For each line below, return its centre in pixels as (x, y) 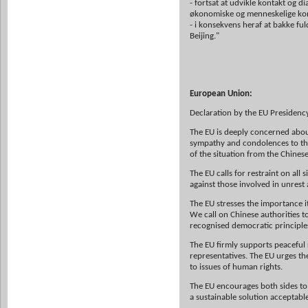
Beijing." (205, 36)
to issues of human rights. (236, 267)
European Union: (221, 94)
